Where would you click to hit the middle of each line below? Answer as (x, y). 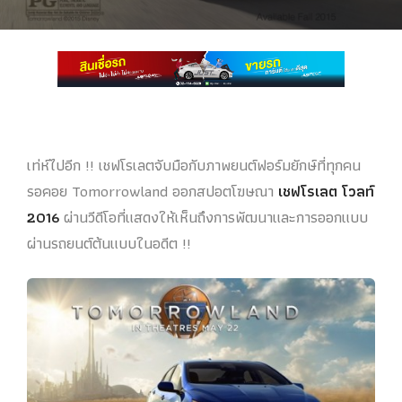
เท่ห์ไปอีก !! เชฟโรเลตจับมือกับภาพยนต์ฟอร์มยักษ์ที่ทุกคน (194, 165)
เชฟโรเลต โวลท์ (324, 191)
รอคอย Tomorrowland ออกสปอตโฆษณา (150, 191)
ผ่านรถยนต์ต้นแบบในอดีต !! (109, 243)
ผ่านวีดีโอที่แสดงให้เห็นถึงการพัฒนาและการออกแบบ (214, 217)
